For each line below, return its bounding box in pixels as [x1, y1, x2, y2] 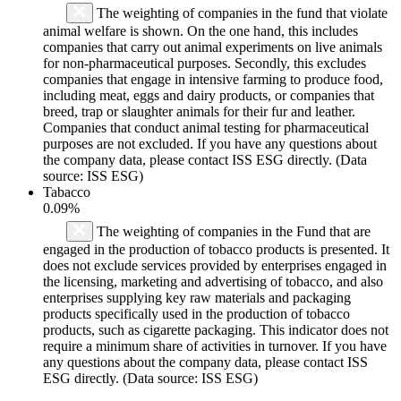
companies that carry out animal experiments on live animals [43, 38, 382, 55]
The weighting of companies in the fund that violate [93, 4, 388, 21]
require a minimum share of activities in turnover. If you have [43, 337, 387, 354]
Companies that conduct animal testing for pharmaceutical [43, 119, 369, 135]
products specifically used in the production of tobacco [43, 305, 350, 321]
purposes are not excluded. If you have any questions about [43, 135, 377, 151]
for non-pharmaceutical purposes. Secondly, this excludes [43, 55, 366, 71]
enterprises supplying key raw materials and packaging [43, 289, 351, 305]
